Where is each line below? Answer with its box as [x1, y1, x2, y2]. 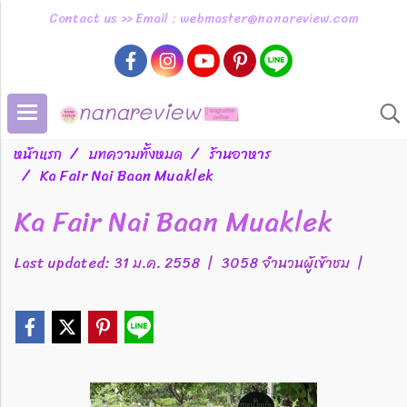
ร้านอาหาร [209, 141, 271, 167]
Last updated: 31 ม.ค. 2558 [14, 250, 200, 276]
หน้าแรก [14, 141, 62, 167]
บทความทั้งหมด [88, 141, 183, 167]
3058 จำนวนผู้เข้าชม [221, 250, 350, 276]
